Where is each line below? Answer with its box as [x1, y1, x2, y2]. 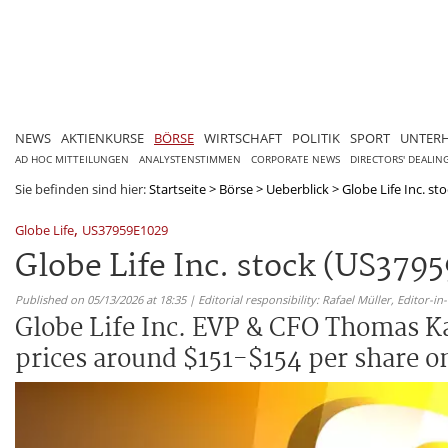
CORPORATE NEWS [251, 152, 340, 166]
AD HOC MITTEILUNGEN [15, 152, 129, 166]
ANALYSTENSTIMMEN [139, 152, 241, 166]
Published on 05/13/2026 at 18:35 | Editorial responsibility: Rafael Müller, [15, 291, 397, 307]
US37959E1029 [82, 220, 168, 239]
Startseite [149, 179, 206, 198]
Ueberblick [266, 179, 329, 198]
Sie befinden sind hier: [15, 179, 149, 198]
